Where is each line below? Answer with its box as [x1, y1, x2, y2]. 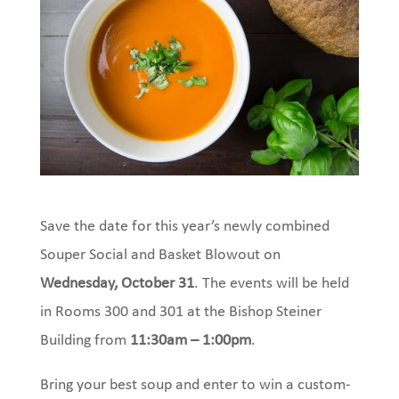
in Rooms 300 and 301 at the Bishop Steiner [39, 303, 322, 321]
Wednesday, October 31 [39, 274, 194, 292]
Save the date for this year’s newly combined [39, 217, 330, 235]
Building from [39, 331, 130, 349]
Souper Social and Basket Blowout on [39, 246, 281, 264]
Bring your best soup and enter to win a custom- [39, 376, 351, 394]
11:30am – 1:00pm [129, 331, 251, 349]
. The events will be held [193, 274, 349, 292]
